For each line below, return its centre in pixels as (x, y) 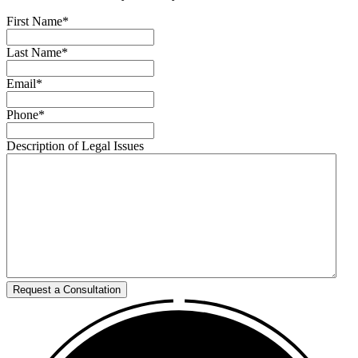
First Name (34, 22)
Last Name (34, 53)
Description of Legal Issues (75, 146)
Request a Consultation (67, 290)
